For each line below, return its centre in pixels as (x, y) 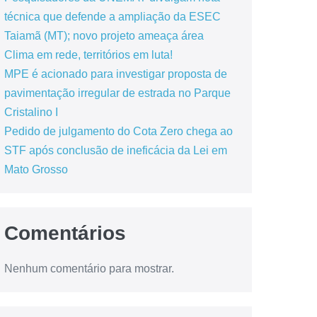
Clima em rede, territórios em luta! (88, 55)
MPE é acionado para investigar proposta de (115, 74)
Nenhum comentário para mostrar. (89, 269)
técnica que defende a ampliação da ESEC (112, 17)
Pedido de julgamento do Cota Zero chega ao (118, 131)
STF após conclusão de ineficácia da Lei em (115, 150)
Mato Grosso (36, 169)
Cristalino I (31, 112)
